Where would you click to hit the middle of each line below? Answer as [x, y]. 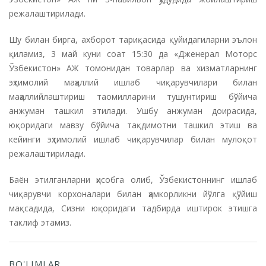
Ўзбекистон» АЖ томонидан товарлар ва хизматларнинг [133, 68]
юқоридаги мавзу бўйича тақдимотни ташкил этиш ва [133, 125]
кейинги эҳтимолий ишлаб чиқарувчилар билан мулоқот [133, 139]
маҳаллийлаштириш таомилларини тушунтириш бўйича [133, 96]
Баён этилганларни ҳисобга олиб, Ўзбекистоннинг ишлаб [133, 179]
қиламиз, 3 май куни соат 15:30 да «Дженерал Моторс [133, 53]
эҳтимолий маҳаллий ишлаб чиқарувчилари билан [133, 82]
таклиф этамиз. [40, 222]
